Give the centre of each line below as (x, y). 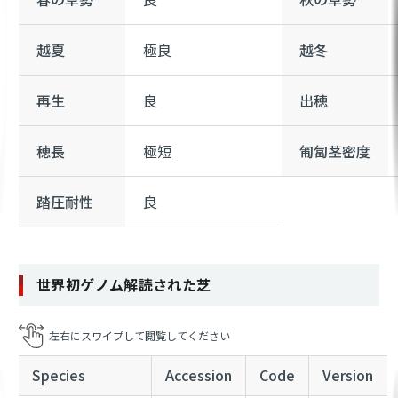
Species (59, 374)
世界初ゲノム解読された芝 (124, 284)
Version (348, 374)
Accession (199, 374)
